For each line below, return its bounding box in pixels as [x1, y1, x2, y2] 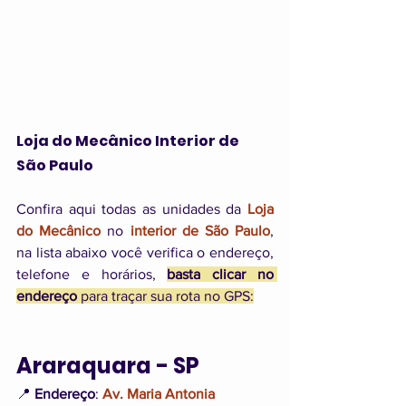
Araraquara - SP [16, 351, 199, 382]
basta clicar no [167, 266, 275, 283]
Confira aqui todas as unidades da [16, 201, 247, 217]
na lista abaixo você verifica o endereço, [16, 245, 274, 261]
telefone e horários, [16, 266, 168, 283]
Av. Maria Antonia [102, 386, 218, 402]
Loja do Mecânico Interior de [16, 130, 242, 152]
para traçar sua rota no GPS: [77, 288, 254, 304]
